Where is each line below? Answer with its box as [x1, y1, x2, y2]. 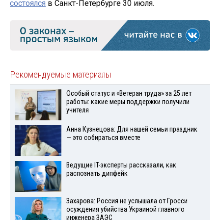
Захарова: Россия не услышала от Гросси [66, 196, 188, 205]
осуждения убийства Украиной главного [66, 205, 185, 214]
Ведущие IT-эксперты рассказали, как [66, 161, 176, 169]
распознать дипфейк [66, 169, 128, 178]
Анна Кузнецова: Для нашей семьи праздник [66, 125, 197, 134]
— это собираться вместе [66, 134, 140, 142]
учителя [66, 106, 89, 115]
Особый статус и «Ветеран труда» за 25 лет [66, 89, 192, 98]
